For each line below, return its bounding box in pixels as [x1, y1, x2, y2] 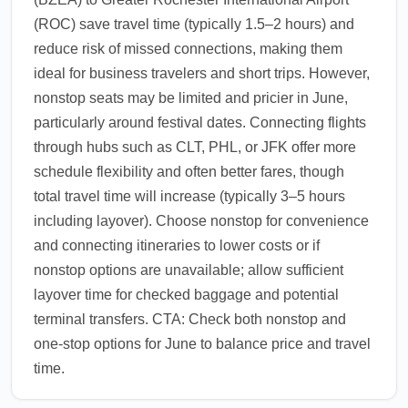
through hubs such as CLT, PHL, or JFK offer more [34, 139, 356, 155]
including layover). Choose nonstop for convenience [34, 213, 369, 229]
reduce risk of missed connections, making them [34, 41, 342, 56]
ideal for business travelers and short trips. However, [34, 66, 370, 81]
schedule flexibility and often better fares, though [34, 164, 344, 179]
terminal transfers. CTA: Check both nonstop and [34, 311, 346, 327]
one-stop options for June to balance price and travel [34, 336, 371, 352]
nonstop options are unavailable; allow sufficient [34, 262, 343, 278]
